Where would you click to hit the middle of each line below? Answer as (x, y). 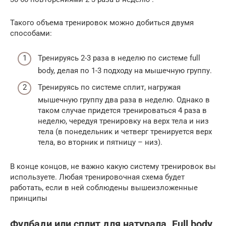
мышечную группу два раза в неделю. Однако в (124, 100)
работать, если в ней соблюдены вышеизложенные (104, 188)
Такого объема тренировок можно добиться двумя (102, 23)
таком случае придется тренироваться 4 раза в (122, 111)
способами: (31, 34)
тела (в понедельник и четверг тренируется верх (125, 132)
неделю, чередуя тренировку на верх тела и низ (123, 121)
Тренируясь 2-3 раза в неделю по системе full (119, 58)
